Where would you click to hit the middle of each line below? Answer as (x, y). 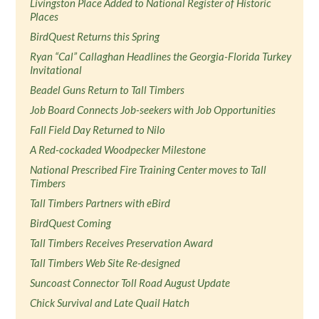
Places (45, 16)
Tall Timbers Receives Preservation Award (122, 243)
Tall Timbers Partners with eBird (100, 203)
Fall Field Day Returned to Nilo (98, 130)
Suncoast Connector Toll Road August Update (130, 283)
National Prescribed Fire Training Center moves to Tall (148, 169)
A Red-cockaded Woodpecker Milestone (118, 150)
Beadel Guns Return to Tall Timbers (108, 90)
